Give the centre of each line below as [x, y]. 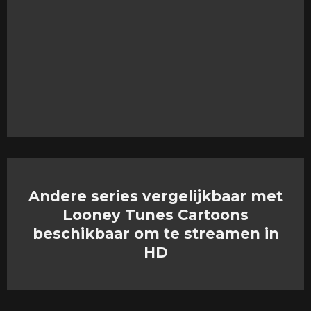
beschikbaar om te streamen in [155, 233]
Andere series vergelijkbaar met [155, 196]
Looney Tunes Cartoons [155, 215]
